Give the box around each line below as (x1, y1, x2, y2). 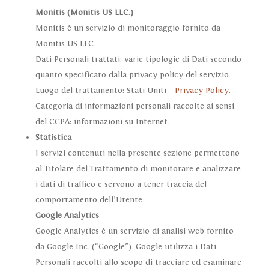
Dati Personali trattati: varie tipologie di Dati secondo (35, 55, 241, 65)
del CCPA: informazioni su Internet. (35, 117, 169, 127)
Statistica (35, 133, 71, 143)
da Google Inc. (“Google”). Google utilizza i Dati (35, 242, 216, 252)
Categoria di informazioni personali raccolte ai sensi (35, 101, 234, 112)
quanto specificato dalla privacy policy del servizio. (35, 70, 231, 80)
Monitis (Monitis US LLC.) (35, 8, 133, 18)
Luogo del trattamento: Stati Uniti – (35, 86, 175, 96)
